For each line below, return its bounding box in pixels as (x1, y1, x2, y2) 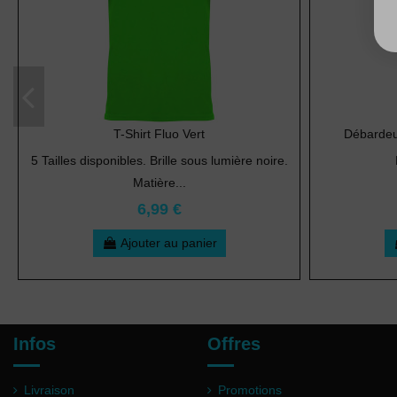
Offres (206, 334, 261, 354)
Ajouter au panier (120, 236, 217, 251)
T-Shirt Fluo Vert (113, 127, 205, 142)
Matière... (132, 175, 186, 191)
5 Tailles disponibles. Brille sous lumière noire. (30, 153, 288, 168)
